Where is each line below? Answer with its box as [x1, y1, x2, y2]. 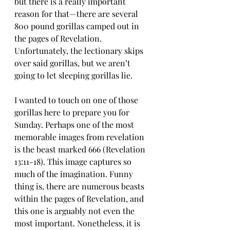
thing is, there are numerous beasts [14, 181, 146, 191]
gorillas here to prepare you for [14, 107, 131, 118]
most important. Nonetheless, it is [14, 218, 142, 228]
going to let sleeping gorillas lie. [14, 70, 132, 81]
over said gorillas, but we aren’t [14, 57, 132, 68]
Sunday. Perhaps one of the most [14, 119, 136, 130]
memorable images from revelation [14, 131, 146, 142]
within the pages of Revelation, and [14, 193, 146, 204]
